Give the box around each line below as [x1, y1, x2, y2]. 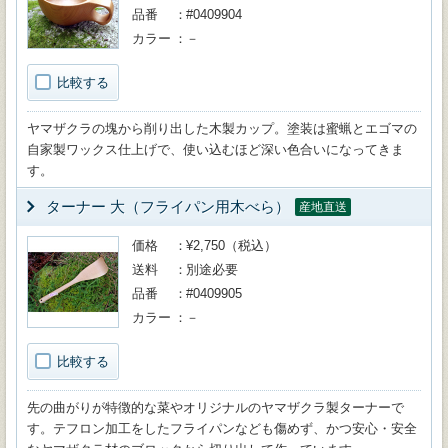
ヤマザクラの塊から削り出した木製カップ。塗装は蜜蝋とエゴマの [27, 121, 417, 136]
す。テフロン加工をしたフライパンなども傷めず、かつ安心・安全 [27, 421, 417, 436]
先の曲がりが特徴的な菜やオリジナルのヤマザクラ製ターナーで [27, 400, 404, 415]
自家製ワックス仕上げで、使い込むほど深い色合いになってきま [27, 142, 404, 157]
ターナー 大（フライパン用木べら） [46, 198, 290, 215]
